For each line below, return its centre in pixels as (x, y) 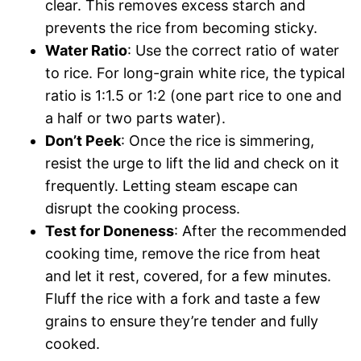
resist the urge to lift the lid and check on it (192, 163)
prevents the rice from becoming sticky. (181, 27)
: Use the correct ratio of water (233, 50)
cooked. (73, 343)
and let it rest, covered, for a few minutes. (188, 276)
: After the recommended (260, 230)
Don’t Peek (83, 140)
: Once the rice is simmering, (218, 140)
